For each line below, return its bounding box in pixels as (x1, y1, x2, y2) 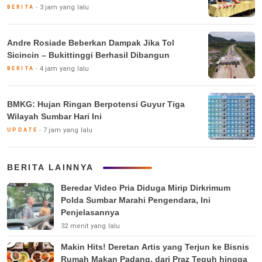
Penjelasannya (61, 208, 119, 218)
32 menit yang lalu (61, 222, 120, 230)
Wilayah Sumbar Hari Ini (7, 111, 102, 121)
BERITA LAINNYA (7, 163, 94, 173)
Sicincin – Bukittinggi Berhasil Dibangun (7, 50, 170, 60)
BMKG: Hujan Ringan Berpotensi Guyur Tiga (7, 99, 185, 109)
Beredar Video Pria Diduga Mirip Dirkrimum (61, 183, 230, 193)
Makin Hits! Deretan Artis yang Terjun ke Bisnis (61, 242, 249, 252)
